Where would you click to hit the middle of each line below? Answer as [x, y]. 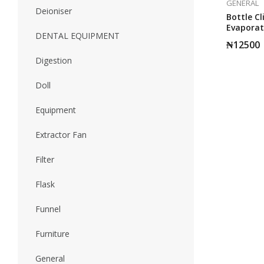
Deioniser [54, 11]
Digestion [54, 60]
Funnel [48, 209]
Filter [45, 159]
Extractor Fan [61, 135]
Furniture [52, 234]
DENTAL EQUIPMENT [77, 36]
